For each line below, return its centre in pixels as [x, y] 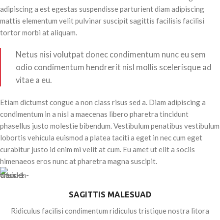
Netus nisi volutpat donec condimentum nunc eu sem [111, 55]
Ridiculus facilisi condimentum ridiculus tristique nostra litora [110, 211]
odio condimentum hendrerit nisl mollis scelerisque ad [114, 68]
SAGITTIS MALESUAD [110, 195]
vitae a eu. [34, 80]
